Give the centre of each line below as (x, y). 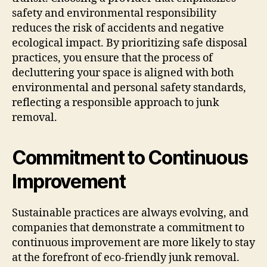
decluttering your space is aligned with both (123, 73)
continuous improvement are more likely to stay (133, 243)
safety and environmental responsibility (114, 13)
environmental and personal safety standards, (129, 88)
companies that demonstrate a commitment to (128, 228)
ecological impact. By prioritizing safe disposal (130, 43)
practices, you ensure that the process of (112, 58)
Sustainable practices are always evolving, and (130, 213)
